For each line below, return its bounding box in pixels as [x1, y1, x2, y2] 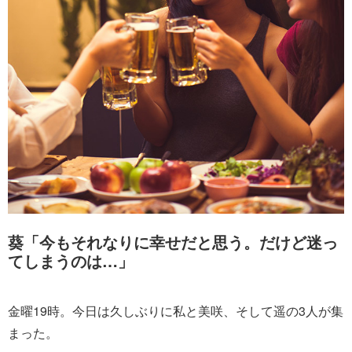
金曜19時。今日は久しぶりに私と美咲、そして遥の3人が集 [8, 301, 343, 320]
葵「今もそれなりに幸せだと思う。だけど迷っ [8, 229, 338, 253]
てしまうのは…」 [8, 248, 134, 272]
